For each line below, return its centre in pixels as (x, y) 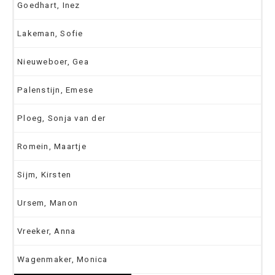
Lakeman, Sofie (50, 33)
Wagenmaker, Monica (63, 259)
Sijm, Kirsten (45, 174)
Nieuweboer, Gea (53, 61)
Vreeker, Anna (47, 231)
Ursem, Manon (48, 203)
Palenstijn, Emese (56, 90)
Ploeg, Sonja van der (61, 118)
